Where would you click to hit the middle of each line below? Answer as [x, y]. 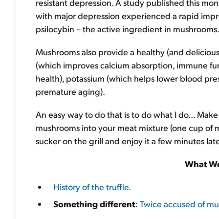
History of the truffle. [92, 186]
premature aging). [70, 91]
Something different [94, 204]
